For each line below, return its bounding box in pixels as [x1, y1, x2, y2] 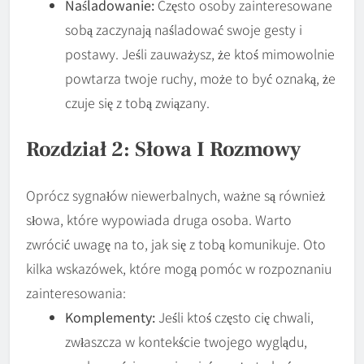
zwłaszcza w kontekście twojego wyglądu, [65, 331, 307, 352]
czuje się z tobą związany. [65, 93, 210, 113]
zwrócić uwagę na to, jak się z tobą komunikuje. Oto [26, 234, 326, 254]
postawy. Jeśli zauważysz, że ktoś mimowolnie [65, 44, 335, 64]
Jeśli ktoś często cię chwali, [155, 307, 314, 327]
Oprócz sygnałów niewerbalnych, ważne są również [26, 185, 325, 206]
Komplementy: [65, 307, 155, 327]
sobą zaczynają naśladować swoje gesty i [65, 19, 302, 40]
